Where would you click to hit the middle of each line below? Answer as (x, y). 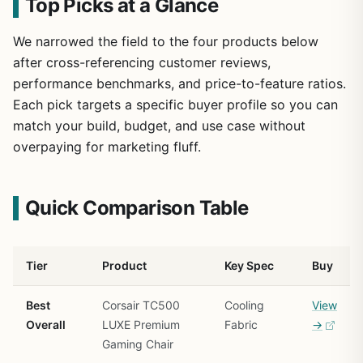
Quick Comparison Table (137, 207)
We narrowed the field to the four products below (166, 41)
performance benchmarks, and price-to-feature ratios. (179, 83)
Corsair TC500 (141, 305)
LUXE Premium (141, 324)
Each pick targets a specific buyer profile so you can (175, 104)
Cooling (244, 305)
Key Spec (249, 265)
